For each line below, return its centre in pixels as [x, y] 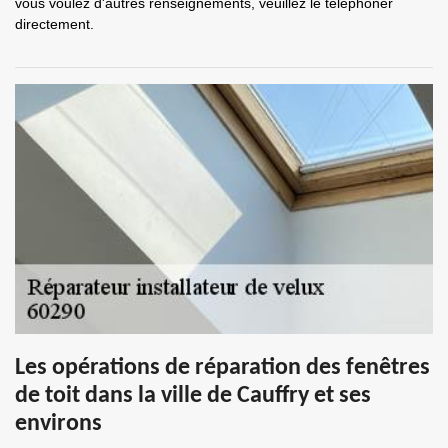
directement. [54, 24]
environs [58, 424]
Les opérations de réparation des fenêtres [222, 368]
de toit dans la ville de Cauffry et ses [193, 396]
